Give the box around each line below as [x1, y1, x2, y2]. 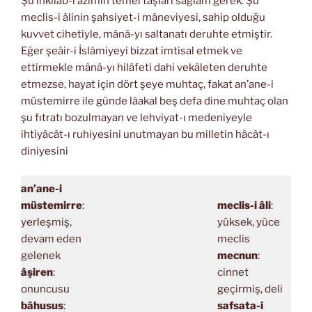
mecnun [217, 249, 258, 262]
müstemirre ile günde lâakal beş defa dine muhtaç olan [21, 95, 288, 107]
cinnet [217, 265, 249, 279]
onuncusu [21, 282, 70, 295]
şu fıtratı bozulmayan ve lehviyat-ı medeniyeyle [21, 111, 252, 124]
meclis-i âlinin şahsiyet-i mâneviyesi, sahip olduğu [21, 11, 265, 24]
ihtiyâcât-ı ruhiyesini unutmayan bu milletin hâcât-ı [21, 128, 270, 141]
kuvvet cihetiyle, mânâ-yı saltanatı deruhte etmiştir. [21, 28, 272, 40]
